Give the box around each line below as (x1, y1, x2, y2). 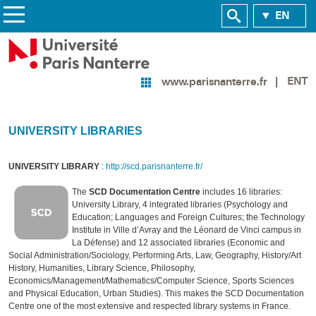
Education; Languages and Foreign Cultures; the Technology (72, 212, 305, 223)
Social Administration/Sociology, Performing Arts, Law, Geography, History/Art (8, 250, 301, 261)
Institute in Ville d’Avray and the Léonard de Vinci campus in (72, 225, 301, 236)
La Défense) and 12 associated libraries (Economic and (72, 238, 285, 248)
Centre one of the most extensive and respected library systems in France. (8, 301, 291, 312)
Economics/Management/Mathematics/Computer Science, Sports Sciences (8, 276, 294, 286)
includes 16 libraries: (200, 187, 282, 197)
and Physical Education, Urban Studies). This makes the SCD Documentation (8, 288, 304, 299)
